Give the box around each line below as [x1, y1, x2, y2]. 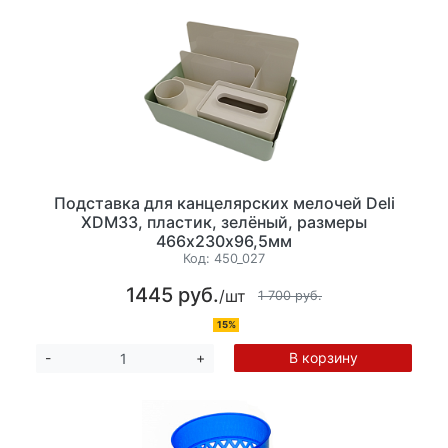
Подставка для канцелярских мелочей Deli [53, 192, 395, 213]
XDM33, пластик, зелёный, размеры [81, 211, 367, 232]
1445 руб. [126, 283, 219, 308]
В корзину [288, 349, 358, 367]
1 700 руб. [258, 287, 322, 303]
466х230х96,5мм [156, 230, 292, 251]
